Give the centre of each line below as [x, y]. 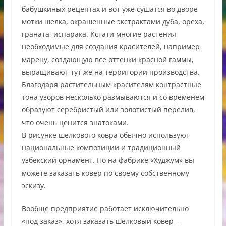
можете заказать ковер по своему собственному [105, 173]
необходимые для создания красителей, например [110, 46]
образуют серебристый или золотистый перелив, [108, 109]
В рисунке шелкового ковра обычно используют [105, 135]
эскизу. [34, 185]
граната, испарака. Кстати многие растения [99, 34]
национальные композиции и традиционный [101, 147]
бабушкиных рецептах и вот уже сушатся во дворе [109, 9]
